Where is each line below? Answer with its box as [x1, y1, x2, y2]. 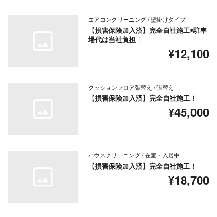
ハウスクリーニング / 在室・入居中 [88, 151, 180, 159]
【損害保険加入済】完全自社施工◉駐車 [88, 25, 207, 35]
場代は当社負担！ [88, 34, 142, 45]
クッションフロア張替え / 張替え [88, 83, 174, 92]
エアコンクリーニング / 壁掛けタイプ [88, 15, 186, 24]
